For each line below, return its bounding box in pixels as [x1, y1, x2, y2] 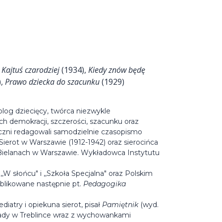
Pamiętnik [102, 200, 138, 210]
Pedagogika [83, 179, 126, 189]
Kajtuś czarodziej [1, 64, 59, 76]
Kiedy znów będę [88, 64, 145, 76]
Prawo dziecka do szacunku [5, 76, 100, 88]
